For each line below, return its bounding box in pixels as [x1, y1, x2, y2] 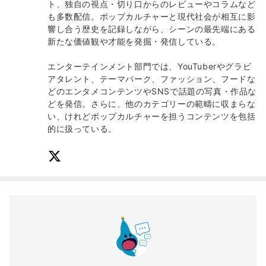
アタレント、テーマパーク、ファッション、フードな [47, 74, 256, 84]
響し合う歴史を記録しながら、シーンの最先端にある [47, 24, 256, 34]
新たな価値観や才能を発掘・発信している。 [47, 36, 221, 47]
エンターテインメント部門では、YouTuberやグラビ [47, 61, 252, 72]
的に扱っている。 [47, 123, 117, 134]
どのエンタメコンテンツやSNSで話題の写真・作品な [47, 86, 257, 97]
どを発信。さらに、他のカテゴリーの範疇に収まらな [47, 99, 256, 109]
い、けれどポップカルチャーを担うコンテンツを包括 [47, 111, 256, 122]
